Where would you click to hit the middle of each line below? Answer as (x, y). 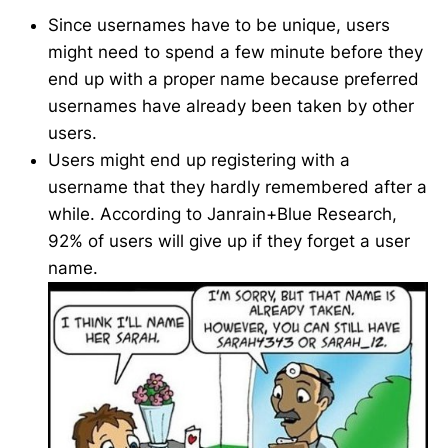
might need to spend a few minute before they (235, 51)
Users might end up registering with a (199, 159)
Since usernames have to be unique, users (219, 24)
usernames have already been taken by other (231, 105)
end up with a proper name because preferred (233, 78)
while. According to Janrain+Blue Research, (222, 213)
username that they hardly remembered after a (237, 186)
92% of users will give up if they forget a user (229, 240)
